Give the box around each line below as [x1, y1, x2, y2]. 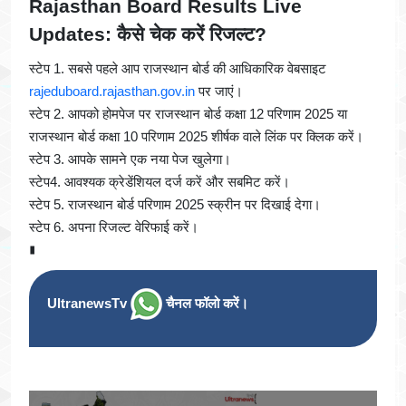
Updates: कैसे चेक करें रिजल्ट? [29, 24, 266, 45]
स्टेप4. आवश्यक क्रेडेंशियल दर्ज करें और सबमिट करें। [29, 174, 290, 190]
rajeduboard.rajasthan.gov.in [29, 83, 195, 100]
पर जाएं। [195, 83, 243, 100]
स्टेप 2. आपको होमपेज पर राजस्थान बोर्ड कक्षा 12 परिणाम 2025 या [29, 106, 347, 122]
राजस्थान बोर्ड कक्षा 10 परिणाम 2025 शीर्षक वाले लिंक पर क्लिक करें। [29, 129, 363, 145]
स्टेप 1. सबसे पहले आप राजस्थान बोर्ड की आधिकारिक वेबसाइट [29, 61, 326, 77]
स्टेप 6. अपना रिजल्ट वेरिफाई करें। [29, 219, 198, 236]
